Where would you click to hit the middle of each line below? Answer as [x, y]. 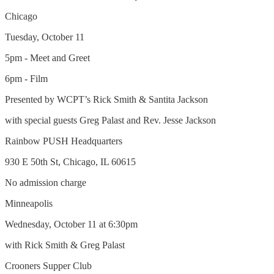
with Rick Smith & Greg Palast [65, 245]
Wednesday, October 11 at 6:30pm [71, 224]
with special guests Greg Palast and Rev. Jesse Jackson [110, 120]
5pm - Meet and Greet [47, 58]
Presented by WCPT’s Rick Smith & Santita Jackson [106, 99]
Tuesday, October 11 [45, 37]
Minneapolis [29, 203]
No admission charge [46, 183]
